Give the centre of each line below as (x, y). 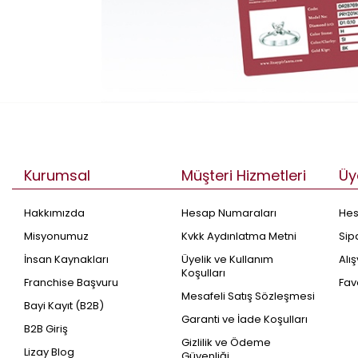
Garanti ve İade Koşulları (245, 319)
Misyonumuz (56, 236)
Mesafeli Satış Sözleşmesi (249, 296)
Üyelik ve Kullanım (228, 259)
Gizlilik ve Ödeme (227, 342)
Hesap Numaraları (229, 213)
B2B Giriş (46, 328)
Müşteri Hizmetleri (244, 175)
